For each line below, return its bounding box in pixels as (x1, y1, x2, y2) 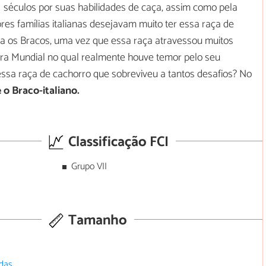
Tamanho (65, 208, 128, 232)
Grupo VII (71, 159, 107, 175)
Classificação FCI (65, 130, 169, 154)
